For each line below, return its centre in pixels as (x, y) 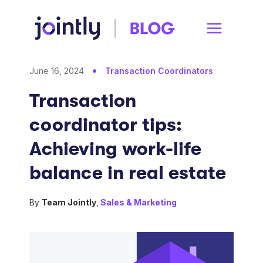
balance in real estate (128, 173)
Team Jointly (69, 202)
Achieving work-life (116, 149)
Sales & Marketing (139, 202)
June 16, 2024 (57, 71)
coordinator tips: (106, 125)
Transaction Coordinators (159, 71)
